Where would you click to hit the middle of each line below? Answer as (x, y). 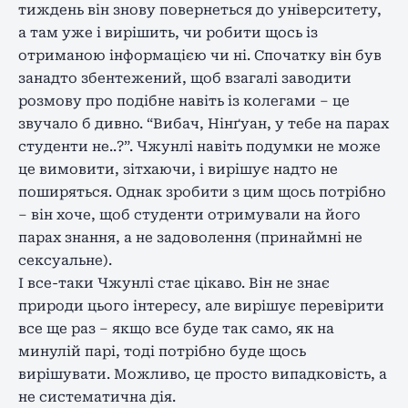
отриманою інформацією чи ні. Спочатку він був (200, 55)
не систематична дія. (97, 397)
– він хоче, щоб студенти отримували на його (189, 214)
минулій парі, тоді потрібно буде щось (162, 351)
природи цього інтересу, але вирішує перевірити (201, 306)
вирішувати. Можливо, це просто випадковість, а (203, 374)
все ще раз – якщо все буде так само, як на (176, 328)
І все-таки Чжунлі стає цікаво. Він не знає (174, 283)
